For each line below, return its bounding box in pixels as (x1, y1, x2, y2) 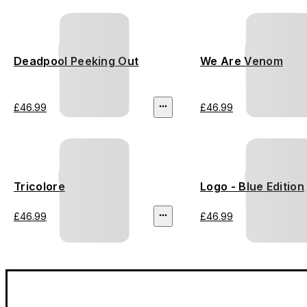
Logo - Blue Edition (200, 180, 305, 194)
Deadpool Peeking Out (14, 54, 139, 69)
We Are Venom (200, 54, 283, 69)
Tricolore (14, 180, 65, 194)
